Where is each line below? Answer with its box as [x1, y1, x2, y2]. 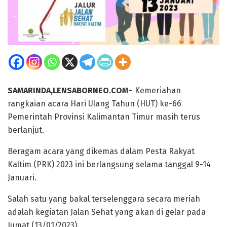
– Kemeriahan [128, 85, 181, 95]
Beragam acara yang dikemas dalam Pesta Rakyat [8, 146, 195, 156]
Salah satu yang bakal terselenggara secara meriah [8, 194, 200, 204]
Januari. [8, 172, 36, 182]
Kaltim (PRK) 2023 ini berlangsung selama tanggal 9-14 [8, 159, 211, 169]
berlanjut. [8, 125, 44, 135]
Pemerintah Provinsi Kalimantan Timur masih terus [8, 111, 200, 122]
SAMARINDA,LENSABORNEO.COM [8, 85, 128, 95]
